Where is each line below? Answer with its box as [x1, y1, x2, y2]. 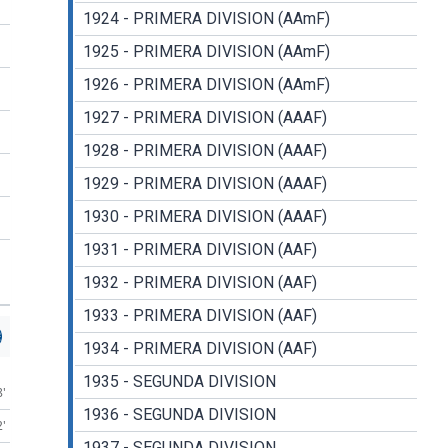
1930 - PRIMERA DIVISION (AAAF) [82, 207, 327, 227]
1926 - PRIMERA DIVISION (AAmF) [82, 75, 330, 95]
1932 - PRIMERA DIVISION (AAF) [82, 273, 317, 293]
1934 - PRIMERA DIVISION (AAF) [82, 339, 317, 359]
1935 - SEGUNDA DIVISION [82, 372, 276, 392]
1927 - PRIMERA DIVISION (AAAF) [82, 108, 327, 128]
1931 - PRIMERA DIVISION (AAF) [82, 240, 317, 260]
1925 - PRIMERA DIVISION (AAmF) [82, 42, 330, 62]
